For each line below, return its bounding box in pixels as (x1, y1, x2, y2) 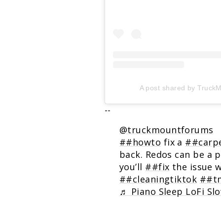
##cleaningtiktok (119, 173, 197, 185)
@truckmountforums (119, 123, 214, 136)
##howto (119, 136, 161, 148)
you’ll (119, 160, 146, 173)
